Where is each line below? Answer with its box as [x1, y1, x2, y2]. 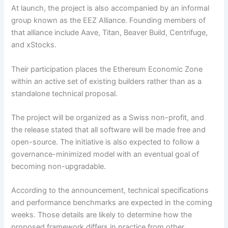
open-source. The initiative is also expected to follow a [11, 137, 200, 147]
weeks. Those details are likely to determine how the [11, 210, 192, 220]
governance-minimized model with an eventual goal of [11, 150, 199, 159]
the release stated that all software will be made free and [11, 125, 206, 135]
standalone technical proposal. [11, 89, 118, 98]
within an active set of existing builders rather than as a [11, 76, 202, 86]
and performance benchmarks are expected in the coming [11, 198, 213, 208]
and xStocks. [11, 40, 59, 50]
